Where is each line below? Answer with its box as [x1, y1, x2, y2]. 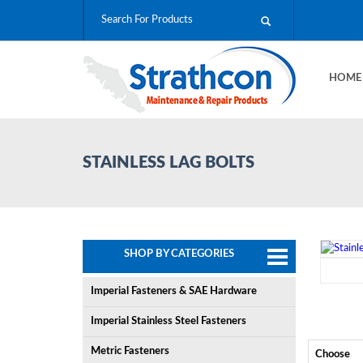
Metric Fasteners [91, 346, 169, 357]
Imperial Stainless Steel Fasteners [91, 316, 246, 327]
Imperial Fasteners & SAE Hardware [91, 286, 257, 297]
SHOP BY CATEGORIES [123, 249, 234, 259]
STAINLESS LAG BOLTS [83, 155, 254, 171]
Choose [314, 349, 350, 360]
